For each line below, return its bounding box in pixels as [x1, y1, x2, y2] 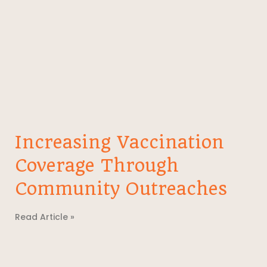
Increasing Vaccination [15, 131, 224, 153]
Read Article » [15, 210, 74, 223]
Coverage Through [15, 154, 179, 176]
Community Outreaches [15, 178, 227, 199]
